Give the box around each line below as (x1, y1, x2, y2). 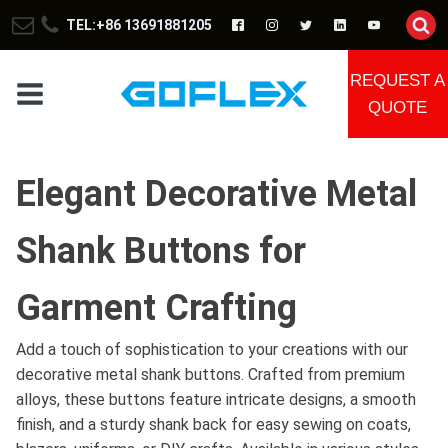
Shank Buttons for (16, 230, 306, 272)
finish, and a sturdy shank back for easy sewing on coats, (16, 415, 411, 434)
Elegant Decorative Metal (16, 173, 417, 215)
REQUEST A (350, 71, 446, 90)
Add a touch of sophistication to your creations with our (16, 340, 408, 359)
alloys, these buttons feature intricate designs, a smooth (16, 390, 416, 409)
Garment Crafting (16, 287, 297, 329)
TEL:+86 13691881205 (66, 17, 212, 33)
